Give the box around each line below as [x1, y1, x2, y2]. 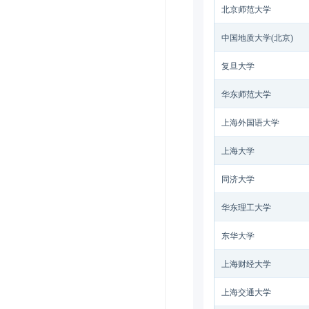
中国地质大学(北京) [221, 33, 293, 43]
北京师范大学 [221, 5, 271, 14]
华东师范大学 [221, 90, 271, 99]
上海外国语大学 [221, 118, 279, 128]
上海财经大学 [221, 259, 271, 269]
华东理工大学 [221, 203, 271, 212]
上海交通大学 [221, 288, 271, 297]
